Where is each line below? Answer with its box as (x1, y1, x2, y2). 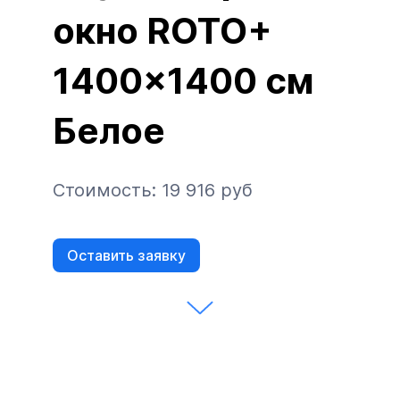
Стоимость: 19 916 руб (53, 179, 253, 202)
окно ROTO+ (53, 9, 272, 54)
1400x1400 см (53, 59, 313, 104)
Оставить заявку (67, 246, 186, 265)
